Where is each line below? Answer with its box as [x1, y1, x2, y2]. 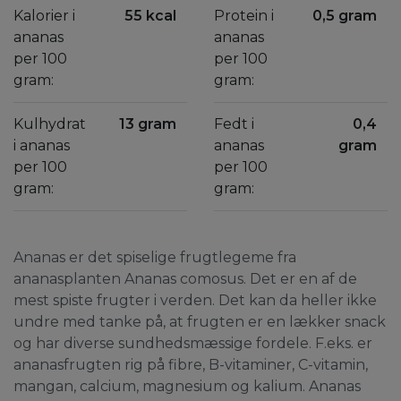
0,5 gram [312, 7, 377, 24]
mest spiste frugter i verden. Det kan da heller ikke [13, 292, 377, 309]
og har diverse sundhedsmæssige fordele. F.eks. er [13, 335, 372, 352]
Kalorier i [13, 7, 75, 24]
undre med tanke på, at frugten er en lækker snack [13, 313, 386, 330]
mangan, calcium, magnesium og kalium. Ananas [13, 378, 361, 395]
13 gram [119, 115, 176, 132]
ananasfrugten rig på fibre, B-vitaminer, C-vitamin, [13, 356, 368, 373]
